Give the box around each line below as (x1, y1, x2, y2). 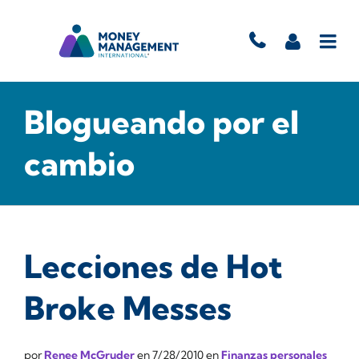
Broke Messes (24, 288, 232, 328)
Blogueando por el (24, 103, 299, 142)
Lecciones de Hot (24, 247, 282, 286)
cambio (24, 144, 135, 184)
